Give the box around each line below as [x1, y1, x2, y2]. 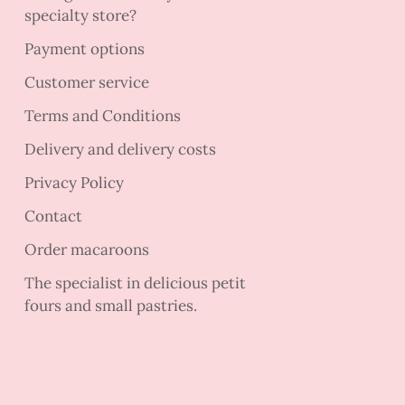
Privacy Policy [24, 173, 125, 193]
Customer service [24, 72, 150, 93]
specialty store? [24, 5, 137, 26]
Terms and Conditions [24, 106, 182, 127]
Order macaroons [24, 240, 150, 260]
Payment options [24, 39, 146, 60]
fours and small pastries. [24, 296, 198, 316]
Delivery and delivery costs [24, 139, 217, 160]
